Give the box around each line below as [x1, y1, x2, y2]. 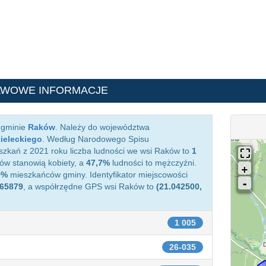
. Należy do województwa [55, 122, 150, 132]
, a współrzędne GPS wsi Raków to [23, 182, 156, 191]
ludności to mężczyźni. [110, 158, 197, 167]
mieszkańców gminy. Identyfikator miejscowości [8, 170, 188, 179]
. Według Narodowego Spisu [42, 134, 149, 144]
